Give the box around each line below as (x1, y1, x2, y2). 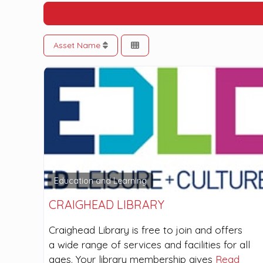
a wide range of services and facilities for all (49, 238, 251, 251)
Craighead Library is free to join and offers (49, 223, 243, 236)
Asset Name (53, 39, 103, 50)
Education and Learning (53, 175, 147, 186)
